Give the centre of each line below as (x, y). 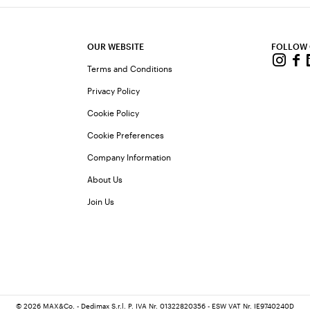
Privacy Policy (114, 91)
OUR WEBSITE (116, 46)
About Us (105, 179)
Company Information (129, 157)
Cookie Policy (113, 113)
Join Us (101, 201)
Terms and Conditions (130, 69)
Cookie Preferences (126, 135)
